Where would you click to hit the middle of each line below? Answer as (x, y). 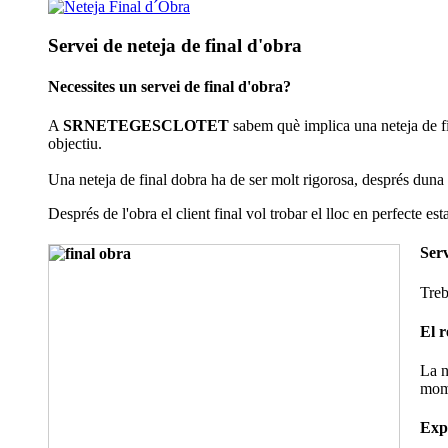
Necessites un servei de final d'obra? (169, 86)
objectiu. (75, 144)
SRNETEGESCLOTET (146, 126)
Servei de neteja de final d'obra (175, 45)
